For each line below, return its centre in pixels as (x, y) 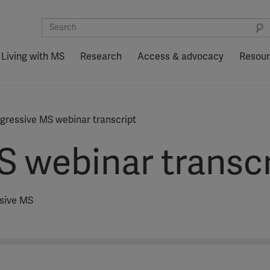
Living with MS (33, 57)
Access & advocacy (181, 57)
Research (101, 57)
